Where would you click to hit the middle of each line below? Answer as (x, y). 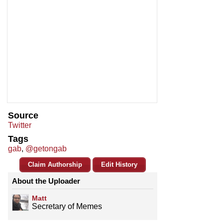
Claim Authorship (55, 165)
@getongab (46, 149)
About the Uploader (46, 181)
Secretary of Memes (67, 207)
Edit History (119, 165)
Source (23, 116)
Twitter (20, 125)
